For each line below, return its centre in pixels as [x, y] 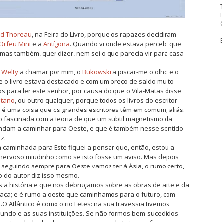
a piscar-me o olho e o [145, 72]
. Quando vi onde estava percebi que [126, 44]
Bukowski [97, 72]
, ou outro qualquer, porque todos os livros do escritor [96, 100]
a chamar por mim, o [51, 72]
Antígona [56, 44]
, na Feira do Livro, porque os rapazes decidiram [104, 34]
